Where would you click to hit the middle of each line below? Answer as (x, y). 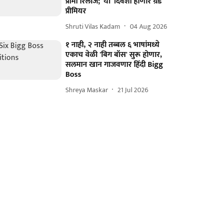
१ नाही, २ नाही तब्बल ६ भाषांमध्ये (113, 45)
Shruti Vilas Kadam (93, 26)
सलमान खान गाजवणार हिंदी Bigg (114, 65)
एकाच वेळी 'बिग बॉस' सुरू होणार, (114, 55)
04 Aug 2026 (149, 26)
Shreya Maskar (87, 90)
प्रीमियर (76, 11)
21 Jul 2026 (133, 90)
